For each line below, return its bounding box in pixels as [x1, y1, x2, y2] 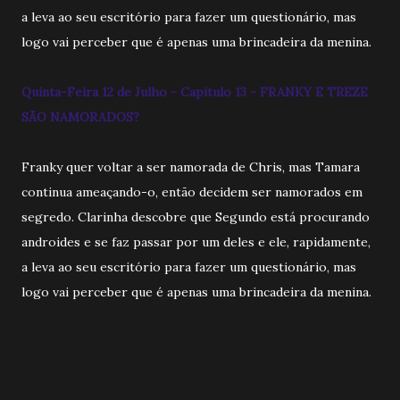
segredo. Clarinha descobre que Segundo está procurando [21, 208, 370, 225]
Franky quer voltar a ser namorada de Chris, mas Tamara [21, 158, 360, 175]
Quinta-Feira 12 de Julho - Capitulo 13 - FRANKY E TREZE [21, 83, 368, 100]
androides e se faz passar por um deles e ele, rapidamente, [21, 233, 371, 250]
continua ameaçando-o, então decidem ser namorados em [21, 183, 362, 200]
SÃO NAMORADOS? [21, 108, 139, 125]
